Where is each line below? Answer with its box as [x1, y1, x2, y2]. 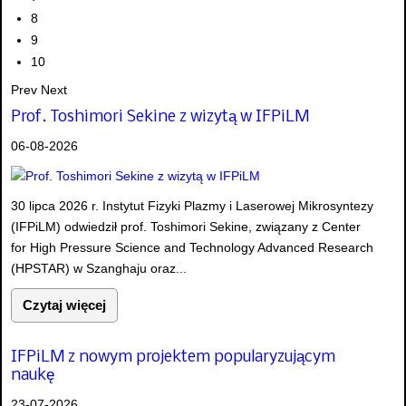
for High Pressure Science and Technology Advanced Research [11, 240, 373, 256]
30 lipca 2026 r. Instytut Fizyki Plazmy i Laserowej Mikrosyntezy [11, 198, 373, 214]
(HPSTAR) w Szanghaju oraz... [11, 261, 187, 276]
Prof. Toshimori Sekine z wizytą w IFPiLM [11, 108, 309, 126]
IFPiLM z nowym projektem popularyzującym [11, 348, 335, 366]
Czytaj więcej [23, 297, 106, 314]
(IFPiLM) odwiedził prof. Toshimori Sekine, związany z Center [11, 219, 361, 235]
